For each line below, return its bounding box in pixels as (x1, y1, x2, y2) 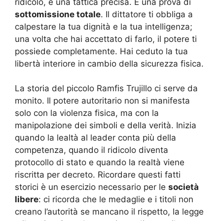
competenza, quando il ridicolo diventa (15, 145, 168, 155)
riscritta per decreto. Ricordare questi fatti (15, 170, 181, 180)
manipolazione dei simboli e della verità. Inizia (15, 120, 196, 130)
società (168, 182, 199, 192)
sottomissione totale (15, 9, 101, 19)
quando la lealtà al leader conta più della (15, 133, 176, 143)
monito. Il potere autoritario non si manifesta (15, 96, 190, 106)
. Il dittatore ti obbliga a (101, 9, 193, 19)
